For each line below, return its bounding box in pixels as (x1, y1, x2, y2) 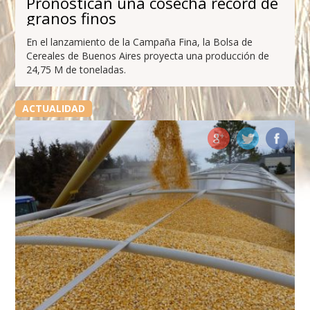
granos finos (26, 7, 117, 28)
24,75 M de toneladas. (26, 62, 127, 76)
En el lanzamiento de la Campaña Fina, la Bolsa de (26, 35, 253, 48)
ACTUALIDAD (21, 101, 85, 115)
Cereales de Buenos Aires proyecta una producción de (26, 48, 270, 62)
